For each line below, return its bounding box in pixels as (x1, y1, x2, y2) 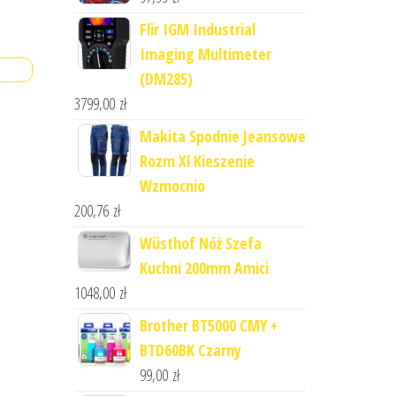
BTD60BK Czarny (139, 339, 241, 361)
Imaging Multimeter (139, 43, 271, 65)
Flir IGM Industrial (139, 19, 255, 40)
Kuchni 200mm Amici (139, 257, 269, 278)
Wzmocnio (139, 175, 205, 196)
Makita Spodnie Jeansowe (139, 126, 306, 147)
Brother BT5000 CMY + (139, 315, 278, 336)
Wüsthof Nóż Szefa (139, 232, 262, 254)
